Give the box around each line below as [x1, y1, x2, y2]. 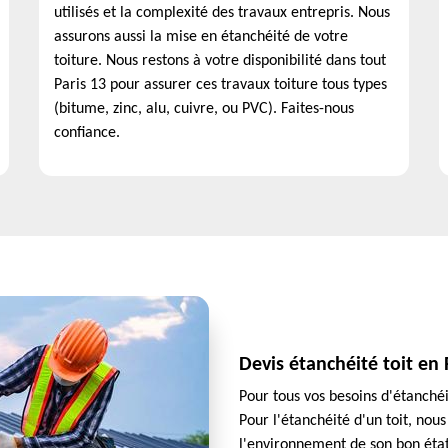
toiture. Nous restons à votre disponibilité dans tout [54, 53, 386, 69]
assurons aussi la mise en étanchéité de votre [54, 29, 348, 45]
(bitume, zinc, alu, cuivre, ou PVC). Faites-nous [54, 101, 354, 117]
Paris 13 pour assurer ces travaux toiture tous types [54, 77, 387, 93]
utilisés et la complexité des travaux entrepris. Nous [54, 5, 390, 21]
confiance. [54, 125, 120, 141]
